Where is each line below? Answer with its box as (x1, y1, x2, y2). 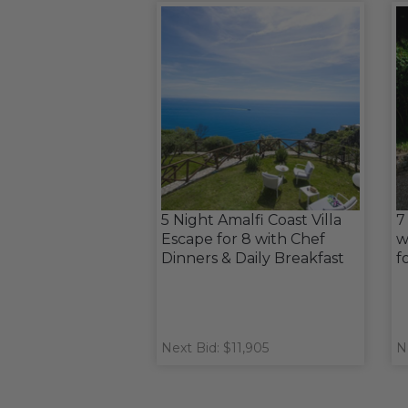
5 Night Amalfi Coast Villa (161, 211, 342, 229)
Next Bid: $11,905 (161, 340, 269, 356)
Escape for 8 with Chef (161, 230, 325, 248)
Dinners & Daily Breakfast (161, 250, 344, 267)
